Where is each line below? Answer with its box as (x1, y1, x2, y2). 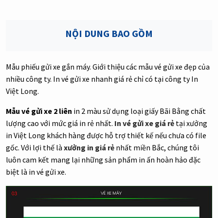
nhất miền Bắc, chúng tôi (114, 143, 199, 153)
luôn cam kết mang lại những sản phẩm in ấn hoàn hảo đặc (6, 155, 200, 165)
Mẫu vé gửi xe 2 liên (6, 106, 72, 116)
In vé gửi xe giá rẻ (114, 118, 174, 128)
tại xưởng (174, 118, 207, 128)
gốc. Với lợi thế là (6, 143, 64, 153)
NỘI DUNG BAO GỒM (65, 27, 153, 40)
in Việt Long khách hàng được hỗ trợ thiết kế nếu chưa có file (6, 130, 206, 141)
